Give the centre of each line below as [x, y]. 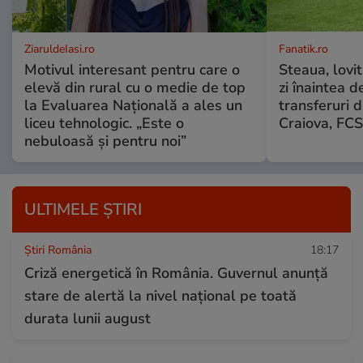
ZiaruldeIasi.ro [60, 49]
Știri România [58, 250]
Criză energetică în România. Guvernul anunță [176, 273]
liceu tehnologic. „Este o [104, 123]
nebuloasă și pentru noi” [105, 141]
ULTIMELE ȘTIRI [83, 209]
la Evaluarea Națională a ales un [133, 105]
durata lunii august [88, 318]
